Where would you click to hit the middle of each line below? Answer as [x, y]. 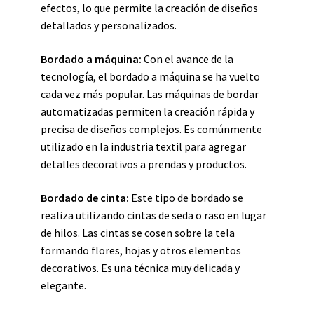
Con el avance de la [187, 59]
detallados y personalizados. [109, 25]
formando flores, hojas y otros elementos [141, 250]
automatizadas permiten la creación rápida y [148, 111]
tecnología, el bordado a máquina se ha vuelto [150, 76]
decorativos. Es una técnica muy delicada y [140, 268]
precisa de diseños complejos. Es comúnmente [151, 129]
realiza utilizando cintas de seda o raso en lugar [153, 215]
